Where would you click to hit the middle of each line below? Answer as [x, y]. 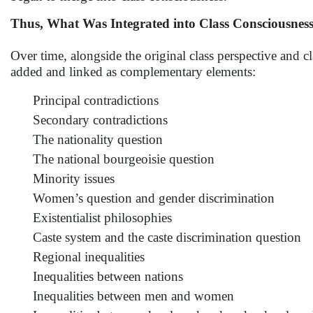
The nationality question [98, 139]
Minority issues [74, 179]
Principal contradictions [96, 100]
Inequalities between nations [108, 276]
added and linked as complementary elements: [133, 72]
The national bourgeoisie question [124, 159]
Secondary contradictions [100, 120]
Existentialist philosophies [102, 218]
